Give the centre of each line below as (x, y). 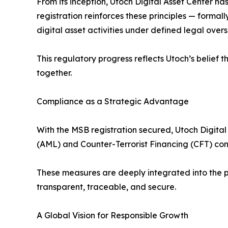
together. (54, 73)
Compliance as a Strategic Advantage (113, 101)
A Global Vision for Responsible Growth (112, 215)
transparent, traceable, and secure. (106, 187)
